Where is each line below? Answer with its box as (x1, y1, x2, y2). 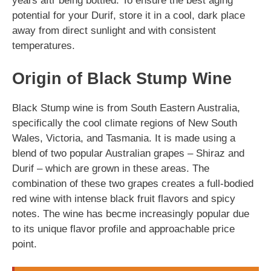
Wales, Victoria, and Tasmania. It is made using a (12, 132, 235, 144)
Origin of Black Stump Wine (12, 69, 232, 88)
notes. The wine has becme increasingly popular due (12, 207, 249, 220)
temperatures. (12, 40, 75, 51)
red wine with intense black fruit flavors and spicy (12, 192, 235, 204)
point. (12, 238, 37, 250)
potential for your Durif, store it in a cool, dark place (12, 10, 245, 21)
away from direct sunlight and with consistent (12, 25, 216, 36)
